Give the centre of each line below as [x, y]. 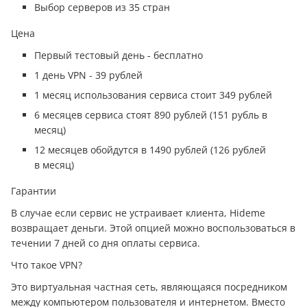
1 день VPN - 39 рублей [88, 75]
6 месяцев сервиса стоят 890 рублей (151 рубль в [151, 115]
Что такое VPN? [47, 265]
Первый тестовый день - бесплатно [119, 55]
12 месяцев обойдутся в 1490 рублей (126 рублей [150, 150]
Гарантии [34, 191]
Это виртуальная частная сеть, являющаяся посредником [149, 287]
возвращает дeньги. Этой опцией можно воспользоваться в [153, 228]
